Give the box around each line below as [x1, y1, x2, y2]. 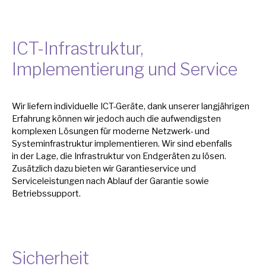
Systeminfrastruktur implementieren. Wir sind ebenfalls [12, 138, 232, 149]
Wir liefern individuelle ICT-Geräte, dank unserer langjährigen [12, 101, 249, 112]
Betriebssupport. [12, 188, 81, 199]
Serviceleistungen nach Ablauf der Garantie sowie [12, 176, 209, 186]
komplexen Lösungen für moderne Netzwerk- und [12, 126, 210, 137]
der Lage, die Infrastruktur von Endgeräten [20, 151, 192, 161]
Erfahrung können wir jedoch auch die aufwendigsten [12, 113, 221, 124]
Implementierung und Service [12, 59, 237, 80]
